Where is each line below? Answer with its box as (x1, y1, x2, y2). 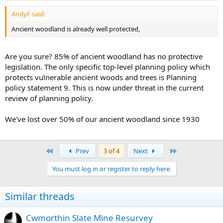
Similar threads (5, 189, 75, 203)
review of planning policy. (5, 93, 93, 103)
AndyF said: (11, 9, 45, 19)
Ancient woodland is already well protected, (11, 24, 140, 34)
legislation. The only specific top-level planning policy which (5, 61, 210, 72)
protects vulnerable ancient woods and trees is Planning (5, 72, 197, 82)
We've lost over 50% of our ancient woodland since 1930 (5, 113, 200, 124)
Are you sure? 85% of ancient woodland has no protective (5, 51, 203, 61)
